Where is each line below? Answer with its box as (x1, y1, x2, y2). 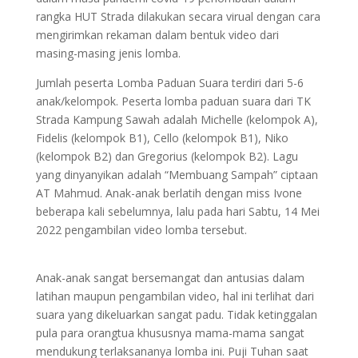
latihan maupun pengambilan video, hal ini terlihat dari (35, 288, 314, 304)
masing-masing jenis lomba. (35, 46, 181, 62)
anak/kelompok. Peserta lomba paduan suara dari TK (35, 93, 311, 109)
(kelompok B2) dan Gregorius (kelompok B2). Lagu (35, 149, 298, 165)
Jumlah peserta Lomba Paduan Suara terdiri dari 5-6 (35, 75, 304, 91)
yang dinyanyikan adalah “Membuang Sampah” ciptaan (35, 167, 318, 183)
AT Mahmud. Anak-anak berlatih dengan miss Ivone (35, 185, 302, 201)
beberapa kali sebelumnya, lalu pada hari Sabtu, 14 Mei (35, 204, 320, 220)
